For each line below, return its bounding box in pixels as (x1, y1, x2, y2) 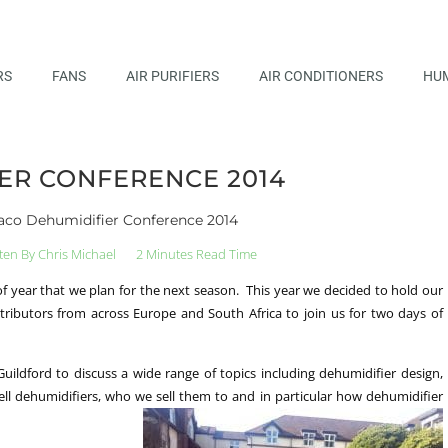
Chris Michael (35, 244, 117, 263)
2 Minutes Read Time (136, 244, 258, 263)
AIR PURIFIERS (125, 67, 219, 84)
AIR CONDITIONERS (258, 67, 383, 84)
